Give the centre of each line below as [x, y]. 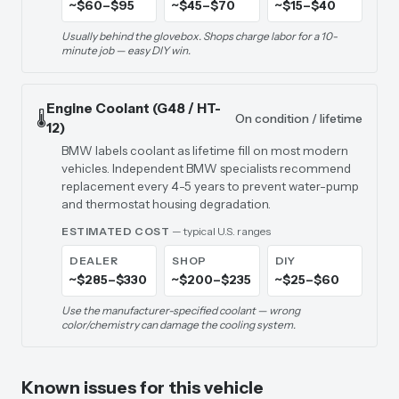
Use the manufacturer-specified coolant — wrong [181, 310]
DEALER [94, 261]
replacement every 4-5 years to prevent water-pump [210, 186]
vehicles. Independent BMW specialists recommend [206, 168]
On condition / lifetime [299, 118]
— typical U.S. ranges [222, 231]
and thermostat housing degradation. [166, 204]
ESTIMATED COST [116, 231]
